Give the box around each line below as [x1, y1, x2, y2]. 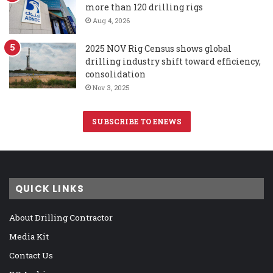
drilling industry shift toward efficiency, [85, 55, 261, 68]
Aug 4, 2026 [93, 16, 130, 26]
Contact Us [9, 250, 53, 261]
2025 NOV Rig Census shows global [85, 43, 232, 55]
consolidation [85, 68, 146, 80]
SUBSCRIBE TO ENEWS [91, 116, 182, 127]
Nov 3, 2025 [93, 83, 130, 93]
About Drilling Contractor [9, 212, 113, 224]
